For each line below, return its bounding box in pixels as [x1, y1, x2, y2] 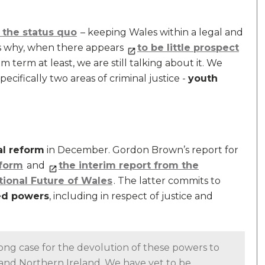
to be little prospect [137, 42, 239, 53]
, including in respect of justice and [49, 190, 213, 202]
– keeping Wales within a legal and [78, 27, 243, 38]
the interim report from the [59, 160, 199, 171]
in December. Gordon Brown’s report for [44, 144, 238, 156]
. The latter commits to [114, 175, 221, 186]
